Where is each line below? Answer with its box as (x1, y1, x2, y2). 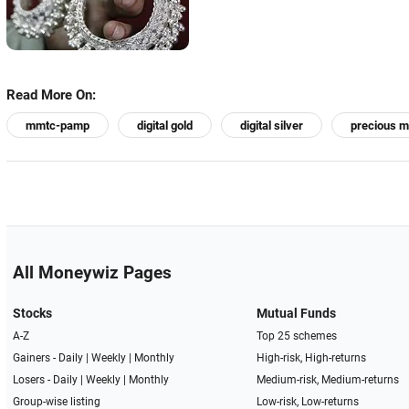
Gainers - (12, 351, 58, 365)
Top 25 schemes (257, 330, 338, 343)
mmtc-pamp (26, 119, 89, 133)
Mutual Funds (257, 306, 337, 321)
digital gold (137, 119, 193, 133)
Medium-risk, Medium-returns (257, 373, 400, 387)
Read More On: (6, 87, 96, 104)
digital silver (240, 119, 303, 133)
